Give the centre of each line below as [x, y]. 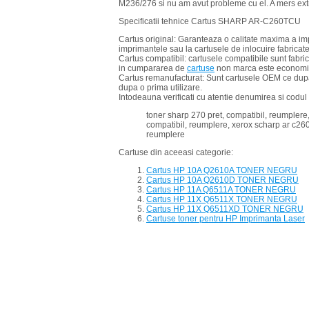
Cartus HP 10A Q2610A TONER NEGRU [222, 171]
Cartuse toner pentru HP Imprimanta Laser [226, 219]
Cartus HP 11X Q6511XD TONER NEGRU [225, 209]
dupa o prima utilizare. [160, 88]
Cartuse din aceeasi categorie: [176, 153]
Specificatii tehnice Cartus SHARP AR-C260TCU [210, 22]
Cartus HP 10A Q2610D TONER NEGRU [222, 180]
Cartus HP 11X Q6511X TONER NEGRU [222, 200]
